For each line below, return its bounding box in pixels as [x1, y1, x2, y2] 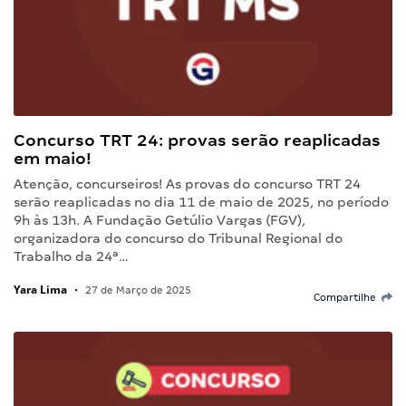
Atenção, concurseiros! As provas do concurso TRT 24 [14, 177, 361, 192]
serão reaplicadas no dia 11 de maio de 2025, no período [14, 195, 389, 210]
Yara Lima [14, 282, 67, 298]
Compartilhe [314, 292, 382, 304]
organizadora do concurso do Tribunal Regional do [14, 231, 343, 246]
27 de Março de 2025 [82, 285, 191, 296]
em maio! [14, 149, 92, 169]
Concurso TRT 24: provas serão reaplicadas [14, 130, 381, 150]
